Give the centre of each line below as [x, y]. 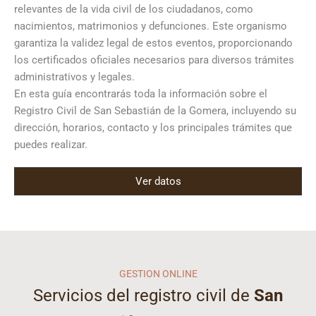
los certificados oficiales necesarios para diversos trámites [154, 60]
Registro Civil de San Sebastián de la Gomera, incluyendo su [155, 111]
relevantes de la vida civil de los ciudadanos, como [134, 9]
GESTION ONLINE [158, 274]
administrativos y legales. [74, 77]
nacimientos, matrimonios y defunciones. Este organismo [151, 26]
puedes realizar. [51, 145]
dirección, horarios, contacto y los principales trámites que [153, 128]
